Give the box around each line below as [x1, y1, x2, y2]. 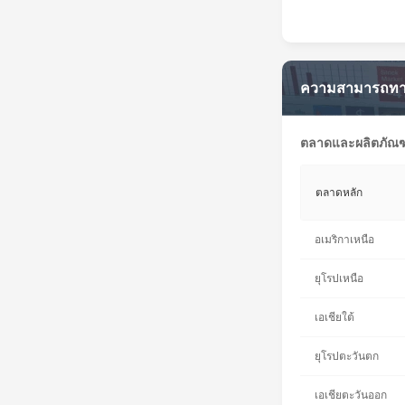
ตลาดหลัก [316, 186, 363, 200]
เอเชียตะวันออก [315, 389, 387, 402]
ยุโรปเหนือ [315, 272, 363, 286]
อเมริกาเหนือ [315, 233, 374, 247]
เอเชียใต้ [315, 311, 354, 325]
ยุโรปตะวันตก [315, 350, 379, 363]
